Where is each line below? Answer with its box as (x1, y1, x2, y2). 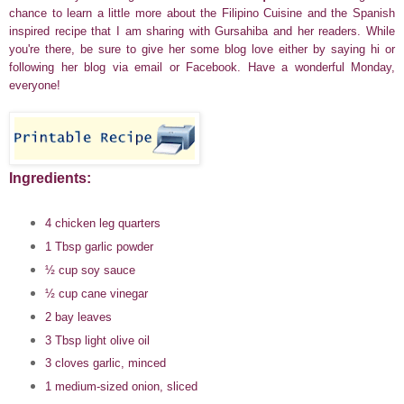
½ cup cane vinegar (44, 286, 148, 300)
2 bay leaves (44, 309, 112, 324)
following (9, 60, 61, 74)
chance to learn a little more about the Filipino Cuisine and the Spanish (9, 5, 395, 20)
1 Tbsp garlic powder (44, 239, 153, 253)
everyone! (9, 78, 60, 92)
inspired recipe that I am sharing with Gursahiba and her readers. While (9, 23, 395, 38)
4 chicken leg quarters (44, 216, 161, 230)
